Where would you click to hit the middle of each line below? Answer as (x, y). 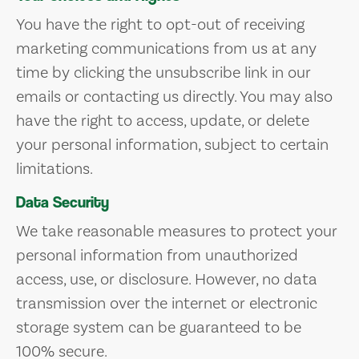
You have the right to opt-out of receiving (160, 24)
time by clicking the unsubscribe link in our (163, 72)
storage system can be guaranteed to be (159, 327)
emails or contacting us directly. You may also (174, 96)
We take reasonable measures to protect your (177, 231)
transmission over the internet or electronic (167, 303)
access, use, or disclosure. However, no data (167, 279)
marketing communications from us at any (166, 48)
